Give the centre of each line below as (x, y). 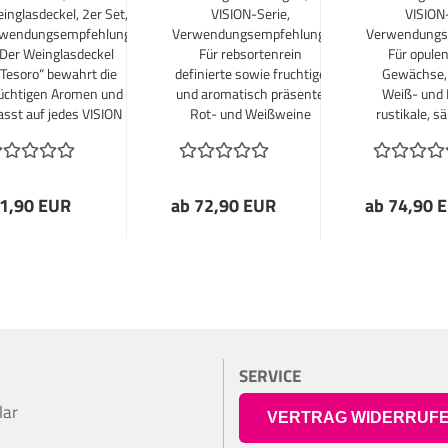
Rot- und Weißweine (250, 113)
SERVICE (270, 376)
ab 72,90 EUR (223, 205)
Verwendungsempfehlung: (250, 33)
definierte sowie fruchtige (250, 73)
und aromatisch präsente (250, 93)
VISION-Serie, (250, 13)
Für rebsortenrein (250, 53)
